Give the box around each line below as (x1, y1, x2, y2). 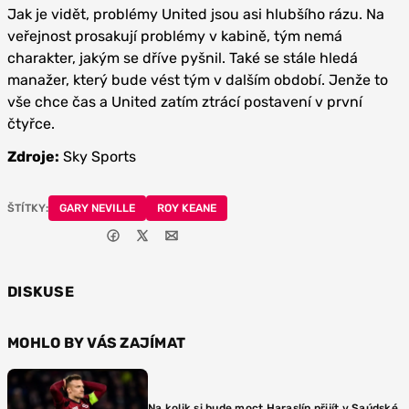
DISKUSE (7, 282, 74, 300)
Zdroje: (7, 147, 59, 165)
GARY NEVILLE (59, 201, 135, 215)
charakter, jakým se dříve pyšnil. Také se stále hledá (7, 48, 358, 67)
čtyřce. (7, 114, 55, 132)
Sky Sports (59, 147, 136, 165)
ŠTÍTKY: (7, 201, 48, 215)
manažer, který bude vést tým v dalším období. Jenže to (7, 70, 388, 89)
